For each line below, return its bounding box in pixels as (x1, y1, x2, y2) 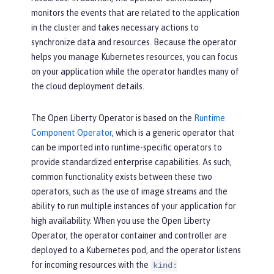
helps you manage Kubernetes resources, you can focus (31, 52, 238, 62)
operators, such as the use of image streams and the (31, 187, 228, 197)
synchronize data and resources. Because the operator (31, 37, 237, 48)
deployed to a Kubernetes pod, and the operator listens (31, 245, 241, 256)
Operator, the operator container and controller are (31, 231, 227, 241)
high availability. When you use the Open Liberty (31, 216, 210, 226)
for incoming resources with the (31, 260, 150, 270)
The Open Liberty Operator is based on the (31, 113, 194, 124)
